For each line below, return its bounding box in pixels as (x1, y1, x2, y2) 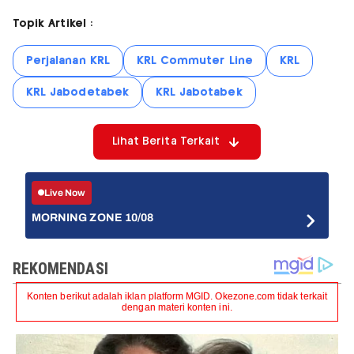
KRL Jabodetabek (26, 87, 129, 99)
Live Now (44, 186, 86, 198)
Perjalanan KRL (26, 55, 110, 67)
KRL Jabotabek (155, 87, 243, 99)
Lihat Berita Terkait (111, 136, 220, 148)
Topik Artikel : (13, 18, 92, 30)
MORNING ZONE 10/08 (32, 212, 153, 224)
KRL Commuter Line (136, 55, 253, 67)
